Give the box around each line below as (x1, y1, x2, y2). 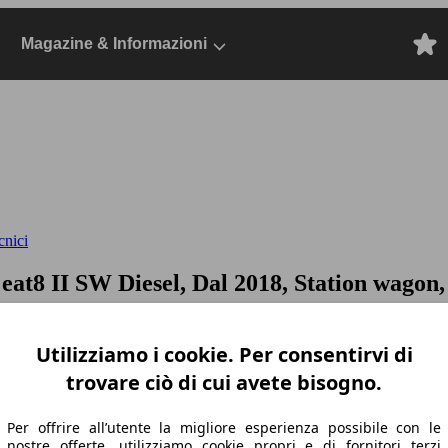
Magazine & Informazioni (21, 35, 207, 52)
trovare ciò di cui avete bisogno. (66, 368, 382, 396)
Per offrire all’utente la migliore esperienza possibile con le (7, 417, 441, 437)
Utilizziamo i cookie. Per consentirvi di (35, 340, 413, 368)
